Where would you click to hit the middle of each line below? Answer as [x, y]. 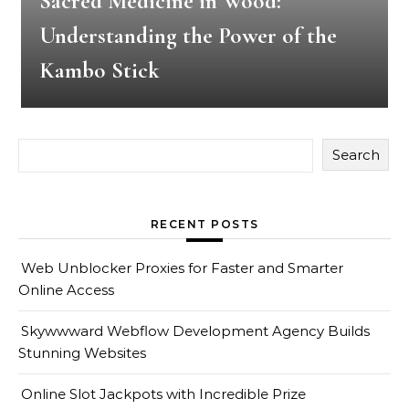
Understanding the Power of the [188, 36]
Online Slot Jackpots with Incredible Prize [163, 394]
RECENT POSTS [204, 224]
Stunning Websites [82, 353]
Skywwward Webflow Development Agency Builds [195, 331]
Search [356, 155]
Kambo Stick [100, 70]
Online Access [66, 290]
